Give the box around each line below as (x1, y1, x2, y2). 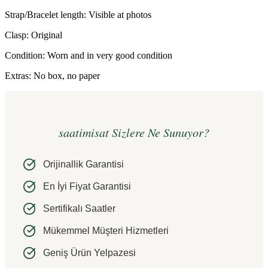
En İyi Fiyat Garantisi (43, 181, 131, 192)
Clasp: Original (5, 29, 62, 40)
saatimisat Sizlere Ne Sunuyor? (59, 124, 209, 141)
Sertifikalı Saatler (43, 203, 115, 214)
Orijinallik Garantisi (43, 159, 124, 170)
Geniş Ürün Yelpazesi (43, 248, 136, 258)
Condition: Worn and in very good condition (5, 50, 172, 60)
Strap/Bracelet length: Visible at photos (5, 9, 151, 20)
